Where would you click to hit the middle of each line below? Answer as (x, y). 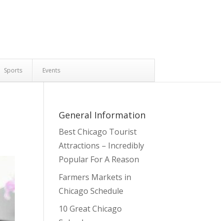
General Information (102, 115)
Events (51, 70)
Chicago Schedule (91, 191)
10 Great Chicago (91, 209)
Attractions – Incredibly (102, 146)
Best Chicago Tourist (98, 132)
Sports (13, 70)
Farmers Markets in (95, 177)
